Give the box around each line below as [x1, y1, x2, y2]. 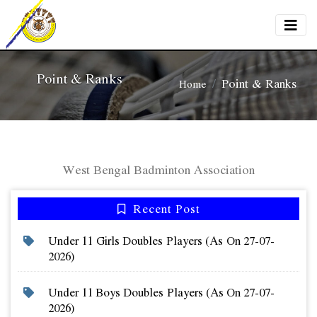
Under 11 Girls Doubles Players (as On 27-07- [47, 232, 275, 249]
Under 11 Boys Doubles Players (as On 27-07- [47, 284, 275, 301]
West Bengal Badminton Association [62, 160, 255, 178]
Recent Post [129, 200, 200, 217]
